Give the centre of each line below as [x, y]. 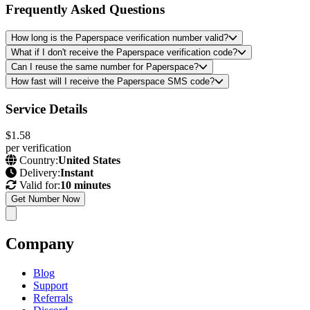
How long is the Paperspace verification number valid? [120, 37]
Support [51, 286]
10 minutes [85, 185]
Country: [37, 161]
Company [40, 244]
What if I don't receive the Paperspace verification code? [124, 52]
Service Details [46, 109]
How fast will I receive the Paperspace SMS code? [113, 81]
